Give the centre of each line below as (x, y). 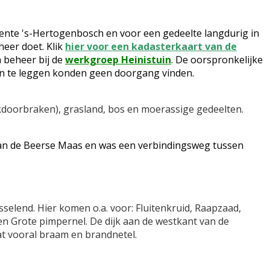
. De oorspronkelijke (217, 60)
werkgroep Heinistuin (118, 60)
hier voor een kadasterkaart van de (151, 46)
